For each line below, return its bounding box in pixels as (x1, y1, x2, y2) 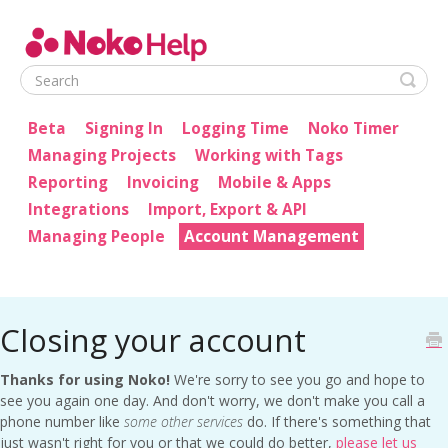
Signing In (85, 118, 163, 139)
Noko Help (40, 27, 139, 54)
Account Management (184, 226, 359, 247)
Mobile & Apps (218, 172, 331, 193)
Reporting (28, 172, 108, 193)
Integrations (28, 199, 129, 220)
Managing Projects (28, 145, 176, 166)
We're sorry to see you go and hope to (170, 370, 425, 390)
